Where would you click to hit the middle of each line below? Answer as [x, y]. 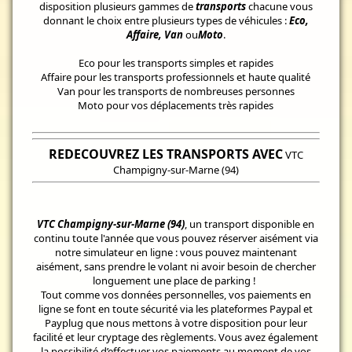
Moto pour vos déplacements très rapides [176, 106]
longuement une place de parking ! [176, 280]
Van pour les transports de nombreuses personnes [176, 92]
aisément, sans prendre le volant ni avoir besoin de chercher [176, 266]
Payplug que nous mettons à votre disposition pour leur [176, 323]
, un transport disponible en [250, 224]
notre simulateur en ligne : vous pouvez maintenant [176, 252]
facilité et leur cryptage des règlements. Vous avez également [176, 337]
